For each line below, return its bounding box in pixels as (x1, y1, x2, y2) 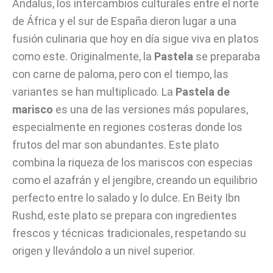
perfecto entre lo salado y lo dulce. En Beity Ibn (12, 191, 240, 204)
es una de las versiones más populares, (53, 103, 248, 116)
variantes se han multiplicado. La (12, 85, 175, 98)
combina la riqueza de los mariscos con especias (12, 156, 253, 169)
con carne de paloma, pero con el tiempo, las (12, 68, 229, 80)
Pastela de (175, 85, 230, 98)
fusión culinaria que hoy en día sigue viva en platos (12, 32, 259, 45)
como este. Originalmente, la (12, 50, 154, 63)
